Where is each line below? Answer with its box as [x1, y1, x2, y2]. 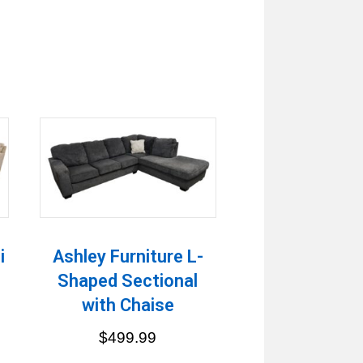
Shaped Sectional [58, 270, 199, 291]
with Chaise [81, 294, 174, 315]
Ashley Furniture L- [52, 246, 203, 267]
